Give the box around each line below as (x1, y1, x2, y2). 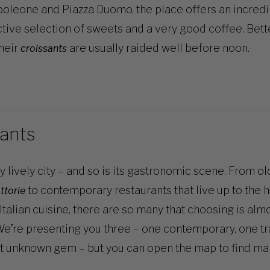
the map (175, 242, 216, 255)
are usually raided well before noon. (66, 42, 250, 55)
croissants (20, 43, 67, 55)
